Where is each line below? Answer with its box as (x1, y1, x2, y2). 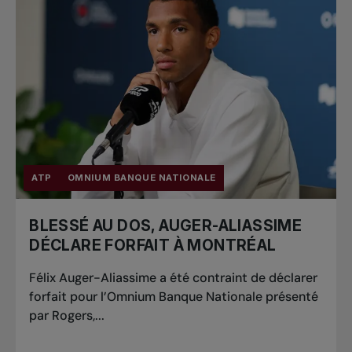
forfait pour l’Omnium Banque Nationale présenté (29, 288, 319, 306)
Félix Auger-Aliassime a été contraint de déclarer (29, 269, 318, 287)
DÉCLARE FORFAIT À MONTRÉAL (29, 236, 277, 255)
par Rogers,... (29, 307, 105, 324)
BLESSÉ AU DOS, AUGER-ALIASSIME (29, 216, 302, 236)
